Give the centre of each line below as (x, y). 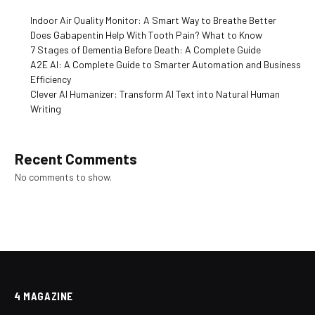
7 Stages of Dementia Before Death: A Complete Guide (146, 49)
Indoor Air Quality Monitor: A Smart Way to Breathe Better (153, 20)
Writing (46, 108)
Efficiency (51, 79)
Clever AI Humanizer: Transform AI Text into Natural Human (155, 94)
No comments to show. (63, 176)
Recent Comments (76, 158)
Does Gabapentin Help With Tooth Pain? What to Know (146, 34)
